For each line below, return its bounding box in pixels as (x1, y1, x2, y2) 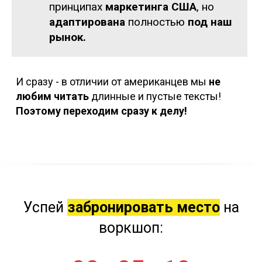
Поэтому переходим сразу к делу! (15, 105, 187, 118)
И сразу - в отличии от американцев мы (15, 75, 209, 88)
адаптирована (49, 15, 125, 29)
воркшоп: (99, 219, 163, 237)
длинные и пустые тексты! (88, 90, 221, 103)
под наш (188, 15, 232, 29)
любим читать (15, 90, 89, 103)
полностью (125, 15, 188, 29)
